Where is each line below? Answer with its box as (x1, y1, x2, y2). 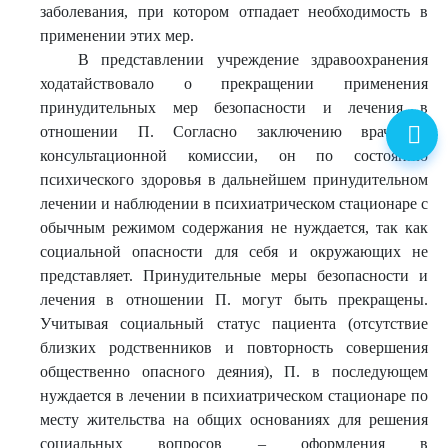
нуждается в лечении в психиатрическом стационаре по (40, 387, 428, 404)
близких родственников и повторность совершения (40, 339, 428, 356)
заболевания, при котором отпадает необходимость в (40, 3, 428, 20)
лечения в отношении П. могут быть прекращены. (40, 291, 428, 308)
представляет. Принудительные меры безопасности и (40, 267, 428, 284)
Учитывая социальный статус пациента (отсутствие (40, 315, 428, 332)
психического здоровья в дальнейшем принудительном (40, 171, 428, 188)
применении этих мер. (40, 27, 194, 44)
